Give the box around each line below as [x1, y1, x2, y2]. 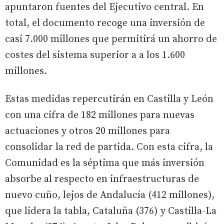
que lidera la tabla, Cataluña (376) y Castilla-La [5, 204, 216, 217]
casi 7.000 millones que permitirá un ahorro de [5, 32, 217, 45]
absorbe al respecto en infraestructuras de [5, 172, 199, 185]
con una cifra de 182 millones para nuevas [5, 108, 194, 121]
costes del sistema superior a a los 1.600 [5, 48, 185, 61]
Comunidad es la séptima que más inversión [5, 156, 204, 169]
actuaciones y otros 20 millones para [5, 124, 170, 137]
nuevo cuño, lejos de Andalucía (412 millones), [5, 188, 214, 201]
